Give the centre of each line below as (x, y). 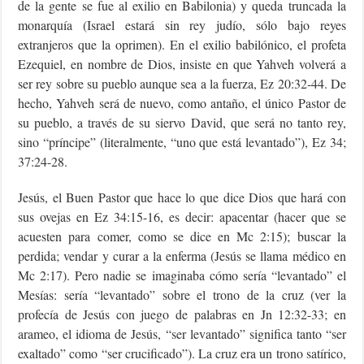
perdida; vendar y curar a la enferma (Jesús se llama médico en (182, 255)
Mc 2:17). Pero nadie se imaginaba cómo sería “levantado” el (182, 275)
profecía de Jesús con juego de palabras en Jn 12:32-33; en (182, 314)
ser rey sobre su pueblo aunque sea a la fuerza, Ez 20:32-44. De (182, 83)
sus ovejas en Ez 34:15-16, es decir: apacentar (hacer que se (182, 216)
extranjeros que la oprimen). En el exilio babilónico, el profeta (182, 44)
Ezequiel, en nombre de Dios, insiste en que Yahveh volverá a (182, 63)
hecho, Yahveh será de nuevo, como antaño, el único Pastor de (182, 102)
